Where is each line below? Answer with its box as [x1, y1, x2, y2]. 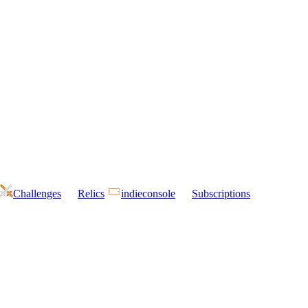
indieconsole [121, 188, 175, 200]
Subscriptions [192, 188, 250, 200]
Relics [78, 188, 104, 200]
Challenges [13, 188, 61, 200]
